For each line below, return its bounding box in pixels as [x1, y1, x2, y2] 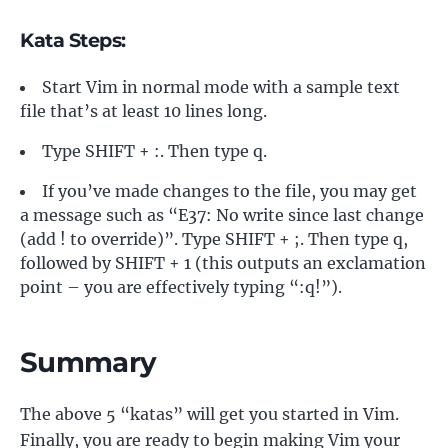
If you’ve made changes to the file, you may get [42, 180, 417, 201]
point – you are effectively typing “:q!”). [20, 276, 342, 297]
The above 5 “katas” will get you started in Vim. [20, 403, 399, 424]
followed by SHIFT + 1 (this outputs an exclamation [20, 252, 426, 273]
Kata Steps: [20, 27, 126, 52]
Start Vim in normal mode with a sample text [42, 76, 400, 97]
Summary [20, 344, 157, 379]
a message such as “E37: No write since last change [20, 204, 424, 225]
